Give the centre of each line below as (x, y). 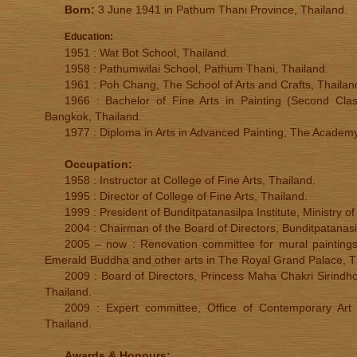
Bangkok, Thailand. (93, 116)
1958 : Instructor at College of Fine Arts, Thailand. (190, 180)
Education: (89, 37)
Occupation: (98, 164)
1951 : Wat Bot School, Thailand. (147, 53)
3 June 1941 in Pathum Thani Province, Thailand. (221, 10)
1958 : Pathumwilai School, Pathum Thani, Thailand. (196, 69)
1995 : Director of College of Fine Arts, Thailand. (186, 196)
